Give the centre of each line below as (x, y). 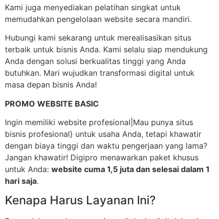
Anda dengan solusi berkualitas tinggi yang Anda (95, 61)
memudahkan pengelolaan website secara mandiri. (98, 19)
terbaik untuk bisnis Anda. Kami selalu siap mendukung (106, 50)
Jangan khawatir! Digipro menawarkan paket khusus (102, 158)
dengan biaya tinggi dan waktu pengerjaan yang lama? (106, 146)
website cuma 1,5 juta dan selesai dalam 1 (131, 169)
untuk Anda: (28, 169)
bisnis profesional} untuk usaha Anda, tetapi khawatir (103, 134)
